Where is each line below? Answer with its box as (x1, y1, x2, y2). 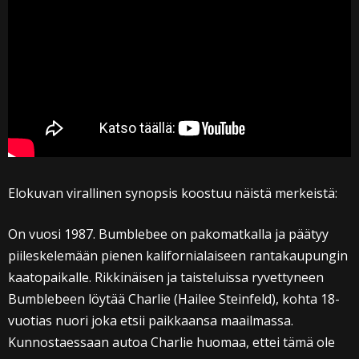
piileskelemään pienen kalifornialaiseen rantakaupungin (8, 246, 348, 264)
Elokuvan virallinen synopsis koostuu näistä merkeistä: (8, 184, 337, 202)
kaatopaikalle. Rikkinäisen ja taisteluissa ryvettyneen (8, 268, 324, 286)
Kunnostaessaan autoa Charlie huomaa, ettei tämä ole (8, 333, 335, 351)
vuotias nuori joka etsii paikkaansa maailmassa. (8, 311, 293, 329)
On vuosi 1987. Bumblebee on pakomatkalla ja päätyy (8, 224, 329, 243)
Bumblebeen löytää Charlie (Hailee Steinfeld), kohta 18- (8, 289, 340, 308)
